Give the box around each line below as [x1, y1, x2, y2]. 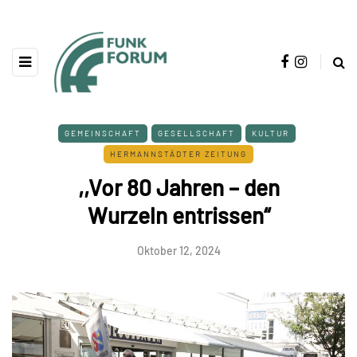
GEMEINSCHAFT [64, 127, 141, 138]
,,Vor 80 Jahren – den [77, 173, 280, 201]
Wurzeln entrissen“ [87, 201, 270, 229]
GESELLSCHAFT [157, 127, 235, 138]
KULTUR [251, 127, 289, 138]
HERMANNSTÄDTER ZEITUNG [110, 148, 247, 159]
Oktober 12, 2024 [136, 243, 221, 257]
